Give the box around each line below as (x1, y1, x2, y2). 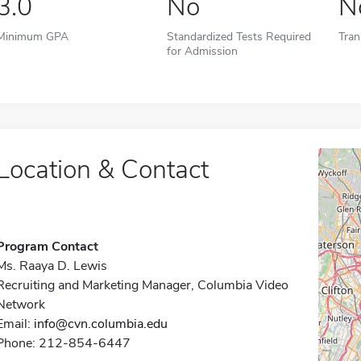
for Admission (167, 43, 239, 59)
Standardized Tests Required (167, 28, 312, 44)
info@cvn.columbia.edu (33, 315, 168, 333)
